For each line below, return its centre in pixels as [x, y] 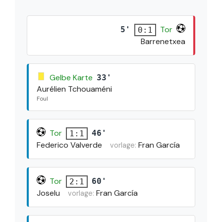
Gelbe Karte [71, 77]
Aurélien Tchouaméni [74, 89]
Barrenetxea [163, 41]
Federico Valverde [69, 145]
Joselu [48, 193]
